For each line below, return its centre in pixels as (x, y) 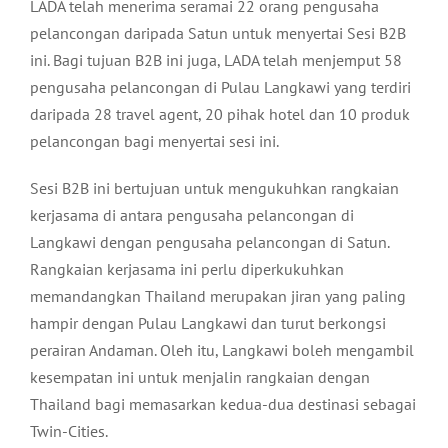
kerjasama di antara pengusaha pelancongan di (192, 215)
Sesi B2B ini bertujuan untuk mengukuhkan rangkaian (214, 188)
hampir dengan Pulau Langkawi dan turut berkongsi (208, 323)
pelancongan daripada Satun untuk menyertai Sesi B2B (218, 33)
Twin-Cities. (69, 431)
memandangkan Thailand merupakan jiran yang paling (218, 296)
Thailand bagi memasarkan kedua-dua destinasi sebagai (223, 404)
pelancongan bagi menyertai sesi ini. (154, 141)
